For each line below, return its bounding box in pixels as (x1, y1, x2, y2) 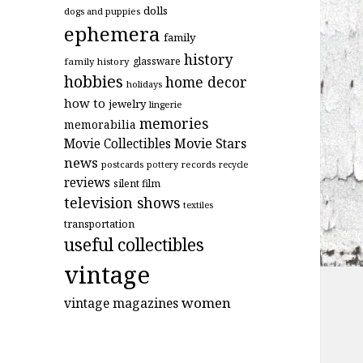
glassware (133, 53, 181, 67)
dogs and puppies (64, 4, 141, 17)
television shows (64, 192, 181, 212)
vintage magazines (64, 293, 179, 312)
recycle (219, 158, 249, 170)
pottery (147, 158, 179, 170)
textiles (183, 199, 214, 211)
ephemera (64, 19, 161, 47)
